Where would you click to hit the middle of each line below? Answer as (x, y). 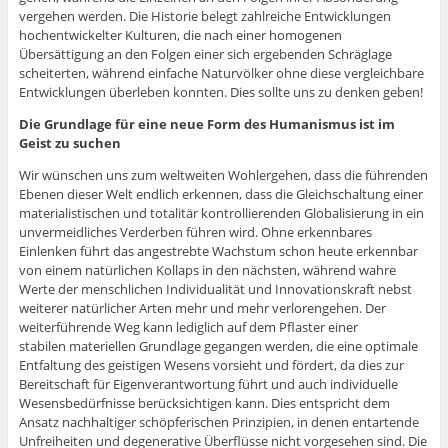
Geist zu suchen (69, 143)
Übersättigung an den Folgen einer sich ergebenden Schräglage (205, 54)
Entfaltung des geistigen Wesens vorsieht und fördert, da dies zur (211, 365)
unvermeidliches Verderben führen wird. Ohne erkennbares (195, 232)
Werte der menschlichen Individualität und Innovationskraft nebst (215, 289)
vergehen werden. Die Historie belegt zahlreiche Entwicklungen (204, 16)
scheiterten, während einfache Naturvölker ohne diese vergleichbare (221, 73)
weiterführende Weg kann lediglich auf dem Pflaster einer (188, 327)
